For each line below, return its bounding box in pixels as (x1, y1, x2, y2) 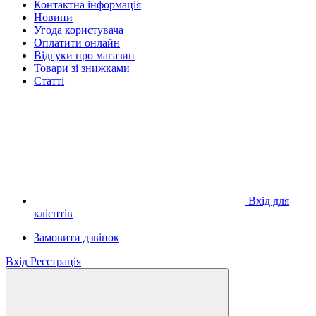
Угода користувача (34, 23, 123, 36)
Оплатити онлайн (34, 36, 120, 49)
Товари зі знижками (34, 61, 130, 74)
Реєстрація (30, 255, 81, 267)
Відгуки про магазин (34, 49, 135, 61)
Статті (34, 74, 64, 87)
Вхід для (248, 194, 289, 207)
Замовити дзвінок (34, 231, 119, 243)
